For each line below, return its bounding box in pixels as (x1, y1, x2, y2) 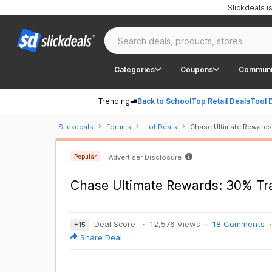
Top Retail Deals (191, 97, 250, 106)
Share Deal (80, 233, 122, 242)
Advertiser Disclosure (108, 152, 182, 161)
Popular (73, 152, 97, 160)
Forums (106, 122, 131, 131)
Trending (98, 97, 130, 106)
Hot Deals (143, 122, 177, 131)
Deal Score (93, 219, 135, 229)
